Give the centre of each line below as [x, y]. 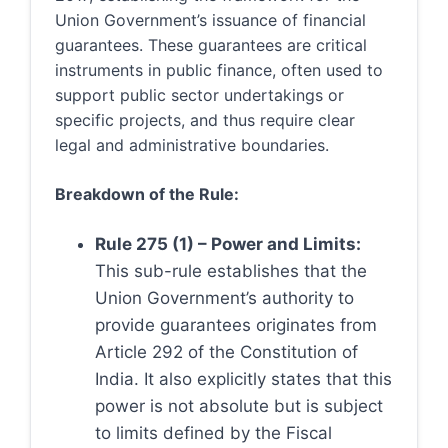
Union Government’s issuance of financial [210, 20]
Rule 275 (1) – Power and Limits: [228, 244]
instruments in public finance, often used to [219, 70]
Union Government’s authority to [224, 298]
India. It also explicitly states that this [243, 379]
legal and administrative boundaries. [192, 145]
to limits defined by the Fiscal [213, 433]
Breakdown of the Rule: [147, 194]
